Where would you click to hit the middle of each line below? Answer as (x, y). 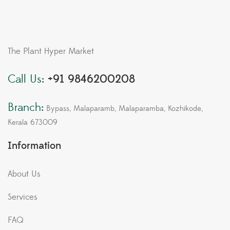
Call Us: (26, 80)
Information (34, 146)
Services (23, 197)
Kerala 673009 (33, 123)
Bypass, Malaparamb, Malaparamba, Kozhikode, (123, 109)
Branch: (26, 108)
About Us (24, 174)
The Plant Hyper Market (51, 52)
